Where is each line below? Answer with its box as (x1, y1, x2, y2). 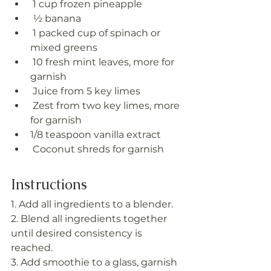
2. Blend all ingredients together (11, 212, 169, 224)
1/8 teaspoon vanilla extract (30, 128, 161, 140)
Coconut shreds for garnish (33, 143, 164, 155)
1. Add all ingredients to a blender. (11, 198, 173, 210)
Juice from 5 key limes (33, 85, 140, 97)
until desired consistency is (11, 227, 145, 239)
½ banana (33, 12, 81, 24)
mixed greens (30, 41, 97, 53)
